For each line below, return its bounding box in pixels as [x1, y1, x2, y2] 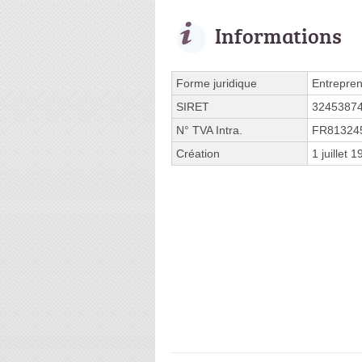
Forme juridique [176, 76, 257, 90]
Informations [215, 20, 342, 50]
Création [176, 146, 220, 160]
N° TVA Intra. [176, 123, 242, 137]
